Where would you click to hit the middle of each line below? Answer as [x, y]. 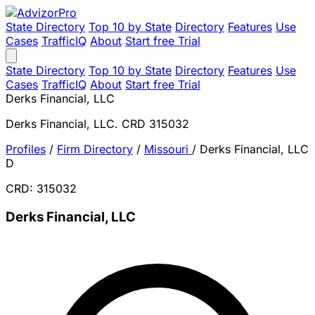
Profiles [26, 149]
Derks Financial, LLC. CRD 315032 [97, 124]
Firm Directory [95, 149]
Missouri [168, 149]
